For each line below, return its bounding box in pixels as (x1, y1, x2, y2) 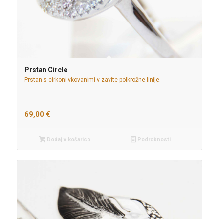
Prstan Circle (24, 66, 67, 74)
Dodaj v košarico (45, 136, 90, 143)
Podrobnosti (135, 136, 171, 143)
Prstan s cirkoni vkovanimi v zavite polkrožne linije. (24, 76, 161, 83)
